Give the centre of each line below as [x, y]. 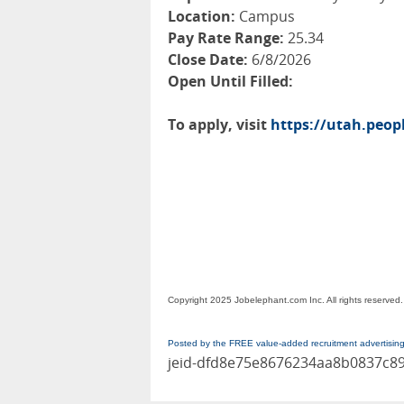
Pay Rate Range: [226, 38]
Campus [265, 16]
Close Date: [208, 60]
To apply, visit [219, 124]
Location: [202, 16]
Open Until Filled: [230, 81]
